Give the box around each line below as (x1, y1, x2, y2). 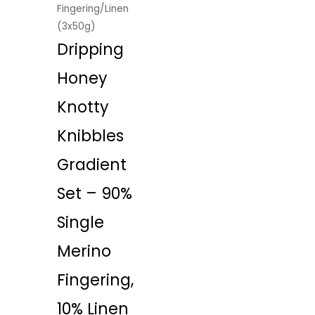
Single (57, 211, 105, 233)
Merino (57, 240, 112, 262)
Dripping (57, 38, 124, 60)
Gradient (57, 153, 127, 176)
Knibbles (57, 124, 124, 147)
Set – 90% (57, 182, 133, 205)
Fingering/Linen (57, 1, 129, 15)
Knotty (57, 96, 110, 118)
